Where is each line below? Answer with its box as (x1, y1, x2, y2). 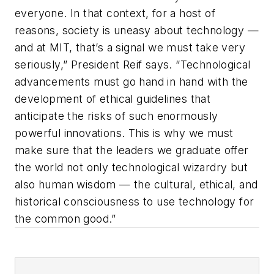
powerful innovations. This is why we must (15, 127, 234, 140)
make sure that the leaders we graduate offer (15, 144, 249, 157)
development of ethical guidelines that (15, 92, 211, 106)
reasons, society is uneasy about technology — (15, 24, 259, 37)
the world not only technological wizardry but (15, 161, 248, 174)
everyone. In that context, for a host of (15, 7, 215, 20)
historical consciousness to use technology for (15, 195, 254, 209)
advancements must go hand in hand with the (15, 75, 248, 89)
